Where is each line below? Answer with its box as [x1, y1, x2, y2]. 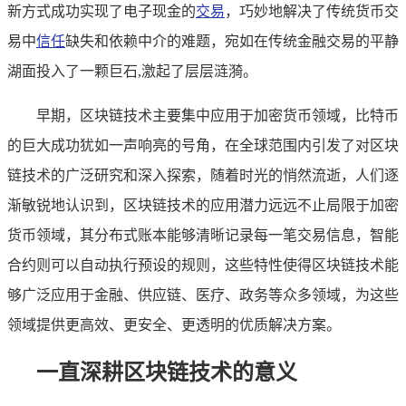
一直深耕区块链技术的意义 [36, 360, 297, 384]
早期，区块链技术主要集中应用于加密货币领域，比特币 [36, 107, 399, 123]
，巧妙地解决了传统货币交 [225, 3, 399, 19]
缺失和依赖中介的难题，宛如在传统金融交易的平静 [65, 33, 399, 49]
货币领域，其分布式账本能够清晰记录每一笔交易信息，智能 [7, 227, 399, 243]
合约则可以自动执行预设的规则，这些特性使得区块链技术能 [7, 256, 399, 273]
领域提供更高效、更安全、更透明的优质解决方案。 [7, 316, 341, 333]
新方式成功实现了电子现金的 [7, 3, 196, 19]
